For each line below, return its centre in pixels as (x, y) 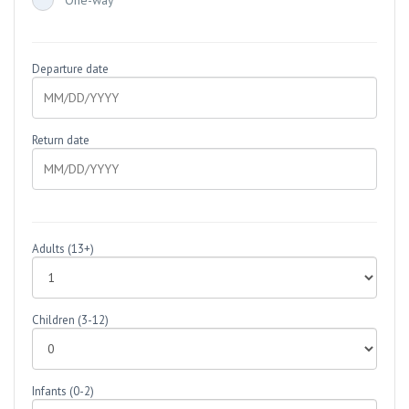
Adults (48, 249)
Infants (49, 392)
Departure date (70, 69)
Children (53, 320)
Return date (61, 141)
